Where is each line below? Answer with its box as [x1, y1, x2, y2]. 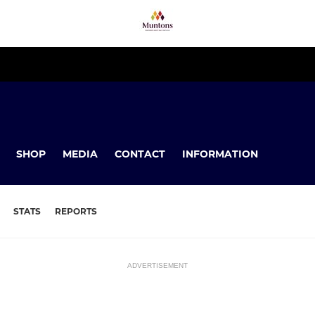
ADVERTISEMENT [127, 262, 188, 270]
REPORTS [55, 206, 97, 217]
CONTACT [115, 147, 165, 160]
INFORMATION [182, 147, 258, 160]
